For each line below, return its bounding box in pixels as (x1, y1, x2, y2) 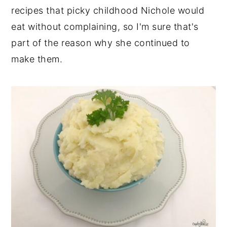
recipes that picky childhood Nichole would (11, 5, 205, 16)
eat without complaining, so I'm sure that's (11, 21, 199, 32)
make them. (11, 53, 63, 64)
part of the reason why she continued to (11, 37, 190, 48)
